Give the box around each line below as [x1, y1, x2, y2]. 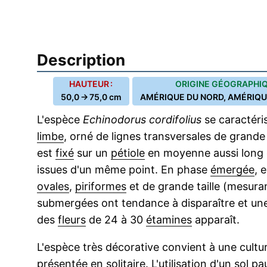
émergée [210, 163, 254, 176]
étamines [146, 213, 192, 226]
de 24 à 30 [86, 213, 146, 226]
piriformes [75, 180, 126, 193]
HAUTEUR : [69, 79, 113, 89]
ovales [37, 180, 69, 193]
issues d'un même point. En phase [37, 163, 210, 176]
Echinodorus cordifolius [83, 113, 201, 126]
